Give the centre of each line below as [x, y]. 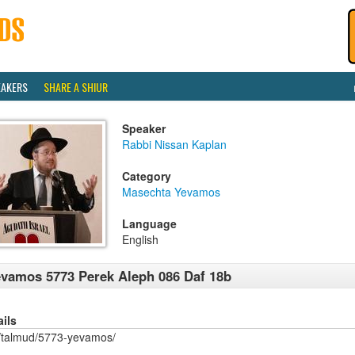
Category [147, 176]
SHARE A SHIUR [76, 87]
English [140, 239]
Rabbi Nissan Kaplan [174, 144]
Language [149, 223]
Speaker [144, 128]
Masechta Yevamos [171, 192]
